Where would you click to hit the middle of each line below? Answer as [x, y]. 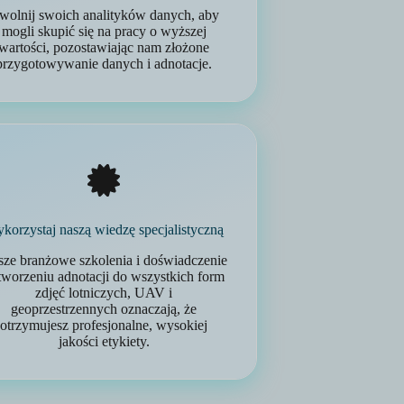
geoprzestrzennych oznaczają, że [104, 309]
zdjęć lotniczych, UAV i [104, 293]
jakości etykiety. [104, 341]
